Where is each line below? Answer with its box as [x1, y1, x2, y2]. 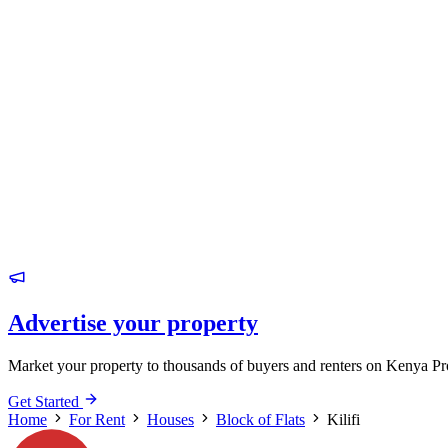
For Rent [69, 410, 125, 428]
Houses [147, 410, 194, 428]
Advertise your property [8, 309, 258, 336]
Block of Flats [216, 410, 305, 428]
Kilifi [327, 410, 360, 428]
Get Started [8, 392, 83, 410]
